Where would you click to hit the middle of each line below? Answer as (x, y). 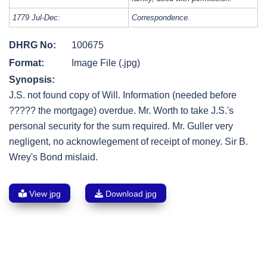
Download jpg (130, 194)
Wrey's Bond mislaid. (53, 157)
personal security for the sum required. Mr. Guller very (121, 126)
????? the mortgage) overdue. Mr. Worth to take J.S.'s (121, 111)
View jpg (44, 194)
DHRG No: (32, 45)
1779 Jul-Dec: (36, 18)
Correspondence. (161, 18)
